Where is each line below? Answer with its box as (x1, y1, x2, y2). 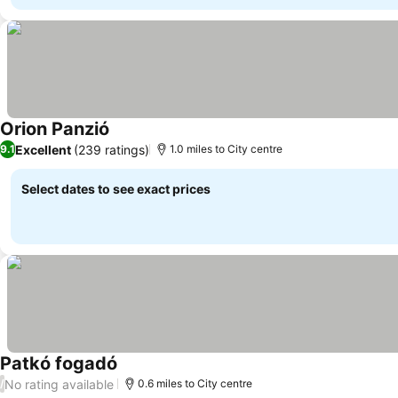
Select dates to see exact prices (21, 181, 211, 196)
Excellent (15, 141, 71, 157)
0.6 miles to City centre (138, 377, 252, 390)
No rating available (4, 376, 114, 392)
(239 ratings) (74, 141, 149, 157)
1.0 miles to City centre (170, 142, 283, 155)
